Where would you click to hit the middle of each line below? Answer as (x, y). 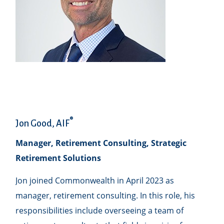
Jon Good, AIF (43, 123)
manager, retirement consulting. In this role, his (105, 196)
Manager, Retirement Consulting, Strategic (101, 143)
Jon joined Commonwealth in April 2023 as (95, 181)
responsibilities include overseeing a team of (100, 211)
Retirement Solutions (58, 158)
